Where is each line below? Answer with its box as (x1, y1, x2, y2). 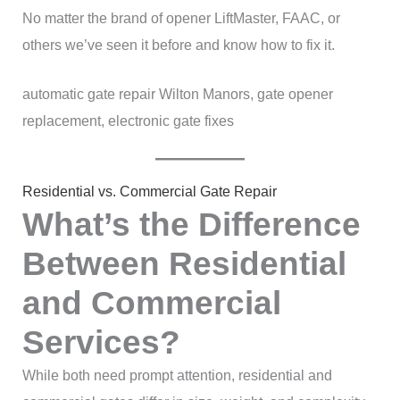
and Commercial (21, 284, 281, 321)
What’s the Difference (21, 205, 361, 243)
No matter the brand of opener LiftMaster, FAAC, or (21, 10, 340, 26)
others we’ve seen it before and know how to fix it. (21, 37, 335, 53)
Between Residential (21, 245, 346, 282)
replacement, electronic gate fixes (21, 113, 234, 129)
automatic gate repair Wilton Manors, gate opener (21, 87, 333, 103)
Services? (21, 323, 180, 361)
